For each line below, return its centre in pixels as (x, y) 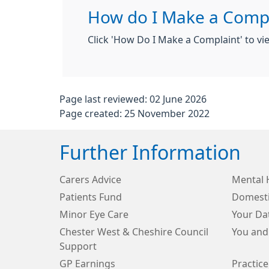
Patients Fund (91, 197)
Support (78, 246)
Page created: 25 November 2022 (134, 113)
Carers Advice (90, 180)
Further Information (150, 153)
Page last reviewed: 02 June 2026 (133, 99)
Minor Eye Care (94, 214)
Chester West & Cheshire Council (134, 232)
